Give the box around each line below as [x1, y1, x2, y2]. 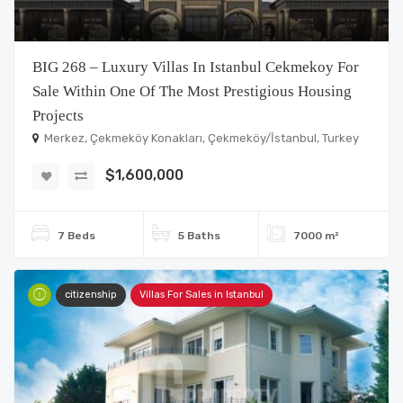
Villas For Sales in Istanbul [139, 289, 264, 300]
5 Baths [177, 229, 220, 242]
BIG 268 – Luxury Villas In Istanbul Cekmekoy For [32, 58, 359, 76]
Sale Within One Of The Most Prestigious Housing [32, 83, 352, 100]
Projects [32, 107, 84, 124]
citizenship [65, 289, 117, 300]
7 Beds [58, 229, 95, 242]
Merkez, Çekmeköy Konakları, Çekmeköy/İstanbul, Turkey [41, 131, 359, 145]
